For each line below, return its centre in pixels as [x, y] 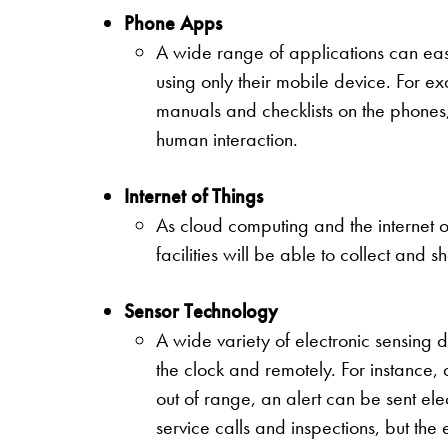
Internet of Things [193, 196]
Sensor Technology [201, 311]
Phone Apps [173, 23]
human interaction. [227, 139]
